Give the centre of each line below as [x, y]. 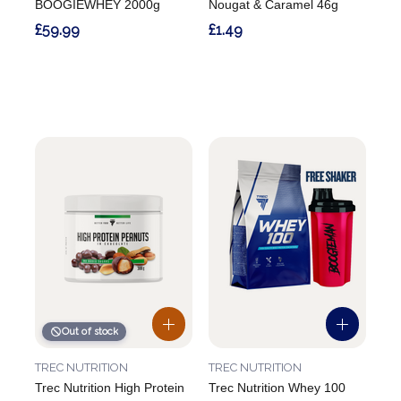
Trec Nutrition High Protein [110, 388]
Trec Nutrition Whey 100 [277, 388]
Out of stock [90, 332]
